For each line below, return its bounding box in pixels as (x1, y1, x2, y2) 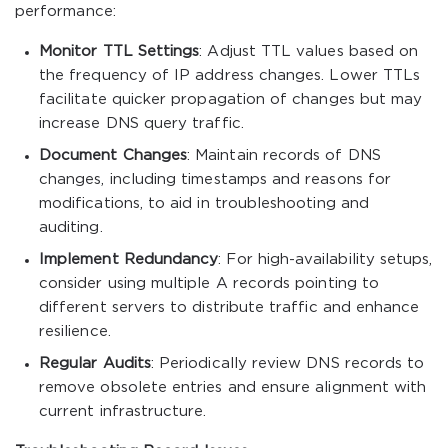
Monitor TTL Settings (39, 45, 200, 58)
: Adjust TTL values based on (199, 45, 419, 58)
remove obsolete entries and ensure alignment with (39, 381, 427, 394)
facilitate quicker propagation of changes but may (39, 93, 423, 106)
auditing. (39, 221, 103, 234)
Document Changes (39, 149, 188, 162)
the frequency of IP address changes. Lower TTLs (39, 69, 421, 82)
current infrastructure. (39, 405, 207, 418)
